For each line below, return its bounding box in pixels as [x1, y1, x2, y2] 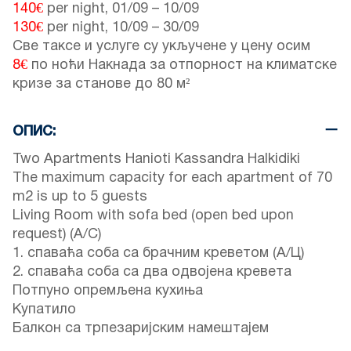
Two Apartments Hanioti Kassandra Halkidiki [13, 153, 300, 167]
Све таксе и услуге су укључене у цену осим [13, 40, 310, 54]
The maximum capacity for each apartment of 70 [13, 172, 332, 186]
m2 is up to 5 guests [13, 190, 147, 204]
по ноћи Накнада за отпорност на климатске [27, 59, 337, 73]
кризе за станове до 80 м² [13, 78, 190, 92]
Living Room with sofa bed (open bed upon [13, 209, 294, 223]
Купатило [13, 303, 76, 317]
